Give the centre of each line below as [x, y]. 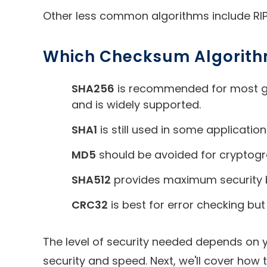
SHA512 [91, 179]
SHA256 [93, 88]
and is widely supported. [136, 104]
